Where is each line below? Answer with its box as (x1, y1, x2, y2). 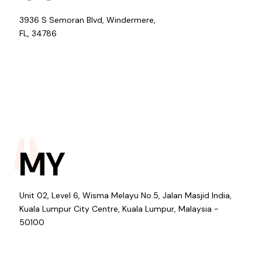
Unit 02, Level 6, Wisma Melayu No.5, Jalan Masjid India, (19, 189, 232, 201)
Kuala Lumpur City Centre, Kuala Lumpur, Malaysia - (19, 203, 219, 214)
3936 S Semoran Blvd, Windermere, (19, 14, 156, 25)
